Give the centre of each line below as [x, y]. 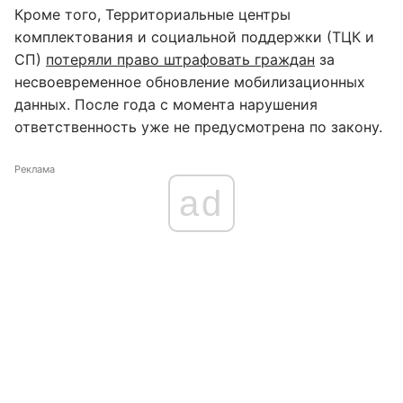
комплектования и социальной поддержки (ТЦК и [194, 37]
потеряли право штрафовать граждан [180, 59]
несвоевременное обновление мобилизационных [190, 82]
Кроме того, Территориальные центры [152, 14]
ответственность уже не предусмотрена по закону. [198, 127]
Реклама [35, 169]
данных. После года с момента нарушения [166, 104]
